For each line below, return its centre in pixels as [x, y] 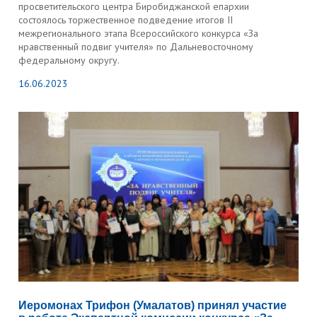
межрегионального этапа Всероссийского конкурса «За [139, 33]
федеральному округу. [69, 60]
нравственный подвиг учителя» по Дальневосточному [136, 47]
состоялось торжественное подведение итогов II [126, 20]
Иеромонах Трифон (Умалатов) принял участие [153, 305]
